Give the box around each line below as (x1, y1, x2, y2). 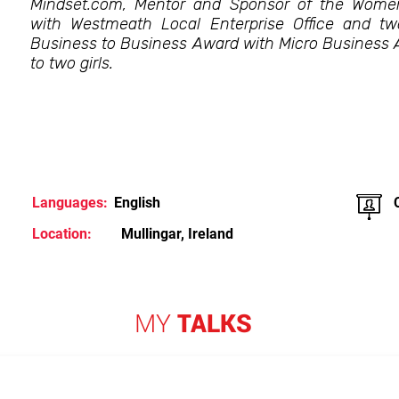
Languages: (32, 194, 108, 211)
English (114, 194, 160, 211)
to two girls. (30, 53, 113, 73)
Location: (32, 225, 92, 242)
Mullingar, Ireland (121, 225, 233, 242)
